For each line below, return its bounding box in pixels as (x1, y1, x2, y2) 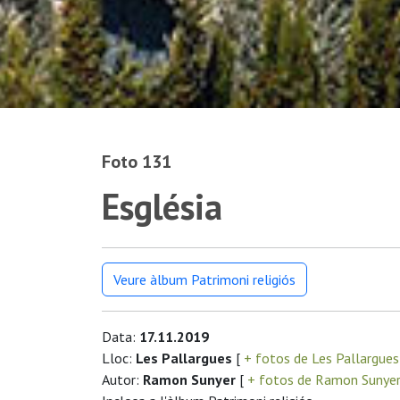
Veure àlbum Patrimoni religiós (113, 270, 296, 288)
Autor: (102, 370, 143, 388)
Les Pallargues (136, 348, 232, 367)
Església (102, 182, 222, 229)
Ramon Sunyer (143, 370, 236, 388)
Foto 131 (102, 149, 171, 173)
